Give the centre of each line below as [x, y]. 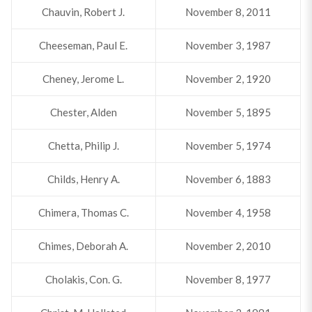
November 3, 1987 [228, 45]
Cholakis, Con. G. [83, 279]
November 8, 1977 [228, 279]
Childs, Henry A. [83, 179]
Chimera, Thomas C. [83, 212]
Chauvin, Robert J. [84, 12]
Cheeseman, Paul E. [84, 45]
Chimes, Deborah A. [84, 246]
